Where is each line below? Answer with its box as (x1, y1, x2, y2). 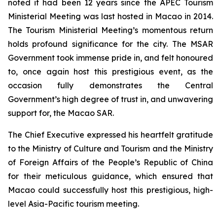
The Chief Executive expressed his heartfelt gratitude (8, 130, 213, 140)
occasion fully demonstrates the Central (8, 80, 213, 90)
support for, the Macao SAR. (8, 108, 114, 118)
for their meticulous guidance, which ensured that (8, 171, 213, 181)
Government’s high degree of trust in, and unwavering (8, 94, 213, 104)
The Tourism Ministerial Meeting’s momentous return (8, 25, 213, 35)
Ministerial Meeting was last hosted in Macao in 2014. (8, 11, 213, 21)
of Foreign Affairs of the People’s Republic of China (8, 157, 213, 167)
